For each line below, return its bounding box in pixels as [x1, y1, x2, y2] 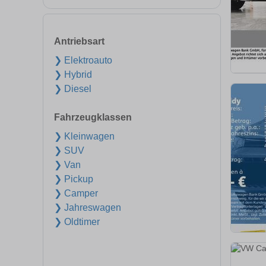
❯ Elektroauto [54, 55, 112, 65]
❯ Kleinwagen [54, 131, 115, 141]
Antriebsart [54, 36, 104, 46]
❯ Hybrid [54, 69, 92, 80]
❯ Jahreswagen [54, 202, 121, 213]
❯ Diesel [54, 84, 91, 94]
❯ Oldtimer [54, 217, 100, 227]
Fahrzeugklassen [54, 112, 132, 122]
